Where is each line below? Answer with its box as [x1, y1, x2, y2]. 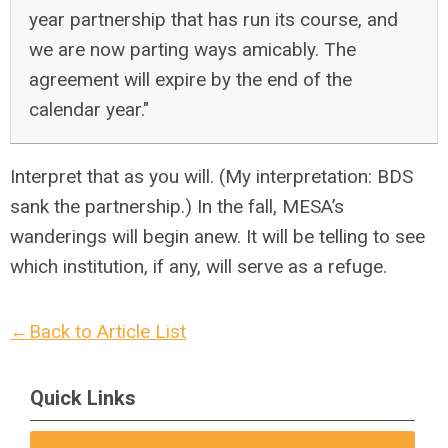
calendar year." [29, 98, 149, 121]
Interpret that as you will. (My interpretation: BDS [10, 165, 413, 188]
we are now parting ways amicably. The [29, 38, 356, 61]
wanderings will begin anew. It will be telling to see [10, 225, 425, 248]
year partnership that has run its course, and [29, 8, 398, 31]
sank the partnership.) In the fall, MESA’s [10, 195, 344, 218]
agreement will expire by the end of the [29, 68, 352, 91]
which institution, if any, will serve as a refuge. [10, 255, 387, 278]
